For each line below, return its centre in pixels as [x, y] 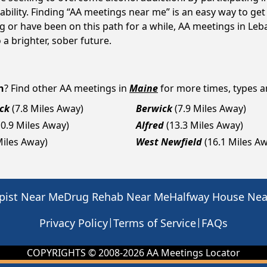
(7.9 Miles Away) [210, 108]
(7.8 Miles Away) [48, 108]
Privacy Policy [74, 223]
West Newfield [169, 142]
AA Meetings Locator [192, 253]
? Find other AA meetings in [66, 88]
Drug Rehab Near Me [117, 197]
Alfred [150, 125]
